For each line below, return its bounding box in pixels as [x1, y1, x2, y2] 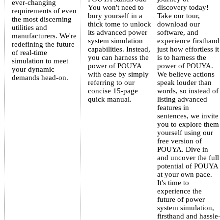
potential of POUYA [157, 162, 218, 170]
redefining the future [11, 40, 75, 49]
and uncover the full [157, 154, 219, 162]
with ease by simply [87, 70, 149, 79]
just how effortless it [157, 45, 219, 54]
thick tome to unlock [87, 20, 151, 28]
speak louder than [157, 79, 212, 87]
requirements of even [11, 7, 77, 15]
